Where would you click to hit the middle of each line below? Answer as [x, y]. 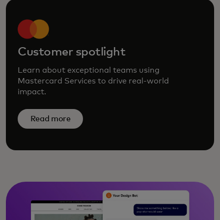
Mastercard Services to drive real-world [93, 81]
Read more [50, 119]
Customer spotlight [72, 52]
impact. [32, 92]
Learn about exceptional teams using [89, 70]
